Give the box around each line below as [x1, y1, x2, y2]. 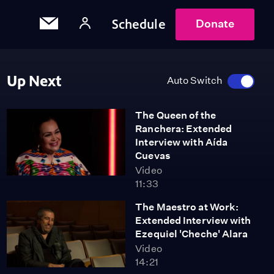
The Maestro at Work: [135, 201, 239, 213]
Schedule [111, 17, 166, 32]
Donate [195, 17, 234, 30]
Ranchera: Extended [135, 123, 232, 135]
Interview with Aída [135, 136, 228, 148]
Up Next [6, 73, 62, 90]
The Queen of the [135, 109, 216, 121]
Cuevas [135, 150, 171, 161]
